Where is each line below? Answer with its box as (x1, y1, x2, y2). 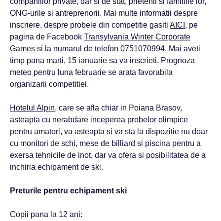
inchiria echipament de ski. (10, 163, 103, 171)
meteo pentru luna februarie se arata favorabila (10, 68, 173, 76)
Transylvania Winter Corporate (84, 33, 190, 41)
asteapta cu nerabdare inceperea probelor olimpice (10, 115, 188, 124)
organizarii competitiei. (10, 80, 89, 88)
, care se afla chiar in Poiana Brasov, (55, 104, 182, 112)
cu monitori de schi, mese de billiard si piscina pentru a (10, 139, 201, 147)
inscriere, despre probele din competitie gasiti (10, 21, 170, 29)
